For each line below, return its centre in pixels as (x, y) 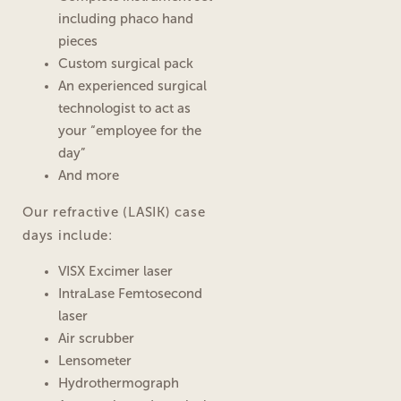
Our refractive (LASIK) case (114, 212)
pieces (78, 41)
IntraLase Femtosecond (130, 293)
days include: (68, 235)
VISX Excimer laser (115, 271)
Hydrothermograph (119, 383)
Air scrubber (96, 338)
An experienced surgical (132, 85)
